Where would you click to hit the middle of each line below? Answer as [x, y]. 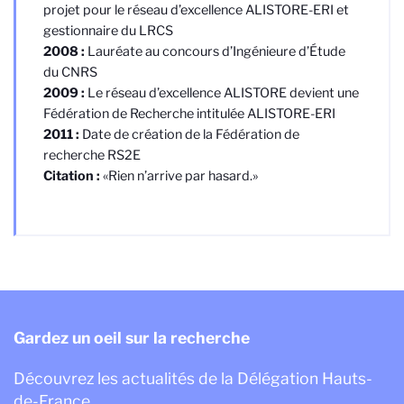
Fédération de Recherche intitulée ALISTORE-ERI [189, 114]
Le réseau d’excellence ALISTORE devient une [222, 93]
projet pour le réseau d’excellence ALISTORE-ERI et [196, 10]
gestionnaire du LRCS [108, 31]
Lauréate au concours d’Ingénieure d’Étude [215, 52]
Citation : [72, 176]
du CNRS [70, 73]
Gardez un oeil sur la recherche [132, 338]
